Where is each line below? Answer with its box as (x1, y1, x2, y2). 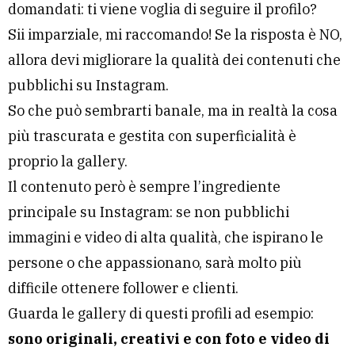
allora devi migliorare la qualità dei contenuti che (8, 51, 341, 70)
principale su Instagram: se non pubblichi (8, 203, 289, 222)
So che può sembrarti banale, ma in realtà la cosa (8, 101, 338, 120)
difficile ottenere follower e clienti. (8, 279, 239, 298)
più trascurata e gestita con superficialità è (8, 127, 296, 146)
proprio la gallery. (8, 152, 128, 171)
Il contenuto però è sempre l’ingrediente (8, 177, 281, 197)
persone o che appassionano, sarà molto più (8, 254, 302, 273)
